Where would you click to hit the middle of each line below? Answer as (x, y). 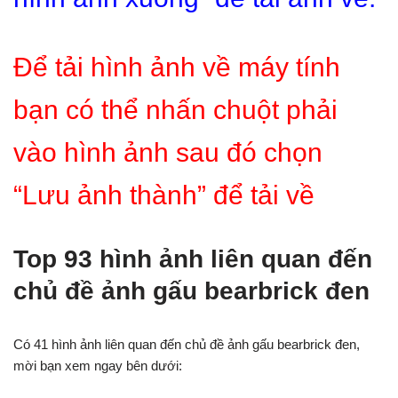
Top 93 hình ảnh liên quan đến (193, 259)
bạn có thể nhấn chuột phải (175, 110)
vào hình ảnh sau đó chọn (168, 152)
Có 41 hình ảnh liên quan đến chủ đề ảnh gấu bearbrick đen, (187, 344)
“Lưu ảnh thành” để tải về (164, 195)
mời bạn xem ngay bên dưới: (98, 366)
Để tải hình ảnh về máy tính (177, 67)
